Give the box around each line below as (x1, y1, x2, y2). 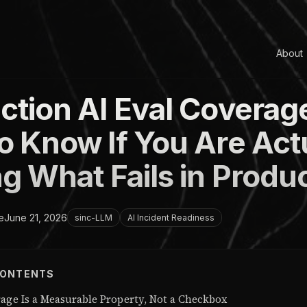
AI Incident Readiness (127, 212, 214, 223)
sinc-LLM (75, 212, 112, 223)
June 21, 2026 (4, 211, 67, 223)
